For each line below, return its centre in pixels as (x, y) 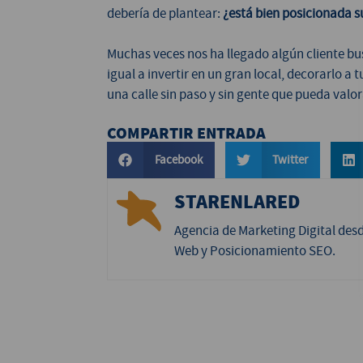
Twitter (290, 160)
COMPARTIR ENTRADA (186, 133)
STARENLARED (237, 201)
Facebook (178, 160)
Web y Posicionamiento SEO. (255, 250)
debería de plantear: (165, 13)
